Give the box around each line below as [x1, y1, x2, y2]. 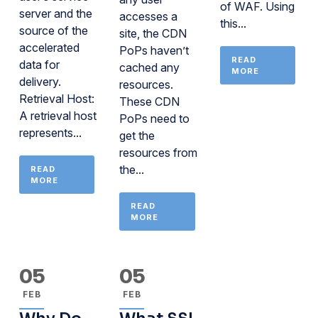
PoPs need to [119, 111, 190, 126]
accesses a [119, 9, 178, 23]
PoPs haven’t [119, 43, 190, 57]
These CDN [119, 94, 180, 109]
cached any [119, 60, 180, 75]
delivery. [19, 75, 61, 89]
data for [19, 57, 60, 72]
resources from [119, 146, 198, 160]
